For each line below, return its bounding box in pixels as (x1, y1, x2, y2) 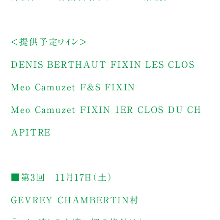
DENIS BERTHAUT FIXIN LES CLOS (11, 59, 195, 69)
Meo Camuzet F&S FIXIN (11, 82, 136, 91)
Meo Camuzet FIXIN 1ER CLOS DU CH (11, 105, 202, 114)
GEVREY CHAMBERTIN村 (11, 195, 139, 204)
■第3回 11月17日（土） (11, 172, 113, 182)
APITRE (11, 127, 52, 137)
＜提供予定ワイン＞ (11, 37, 87, 46)
